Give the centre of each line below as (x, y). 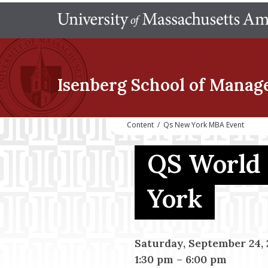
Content (140, 125)
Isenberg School (121, 85)
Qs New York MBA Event (204, 125)
